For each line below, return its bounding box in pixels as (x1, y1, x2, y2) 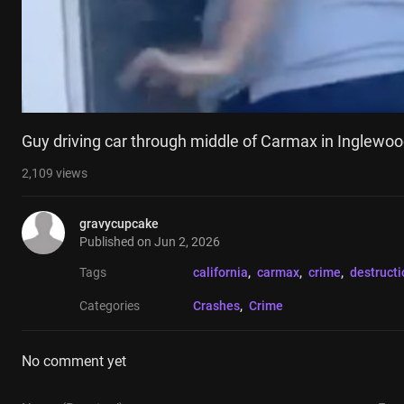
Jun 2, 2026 (154, 234, 220, 250)
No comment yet (22, 353, 126, 371)
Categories (79, 298, 140, 314)
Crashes (193, 298, 240, 314)
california (193, 265, 248, 280)
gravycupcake (79, 216, 159, 232)
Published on (79, 234, 154, 250)
